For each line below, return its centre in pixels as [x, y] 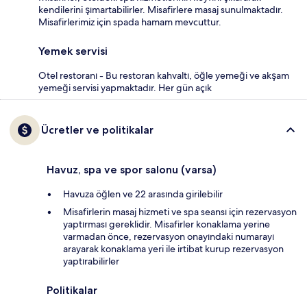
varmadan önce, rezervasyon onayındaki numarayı [169, 236]
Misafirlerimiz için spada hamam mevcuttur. [130, 22]
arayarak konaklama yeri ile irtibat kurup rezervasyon [173, 248]
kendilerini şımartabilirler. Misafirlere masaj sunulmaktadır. [161, 9]
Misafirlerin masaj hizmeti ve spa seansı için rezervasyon [180, 211]
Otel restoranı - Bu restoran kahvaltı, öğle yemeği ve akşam [164, 75]
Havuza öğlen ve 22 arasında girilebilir [143, 194]
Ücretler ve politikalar [97, 130]
